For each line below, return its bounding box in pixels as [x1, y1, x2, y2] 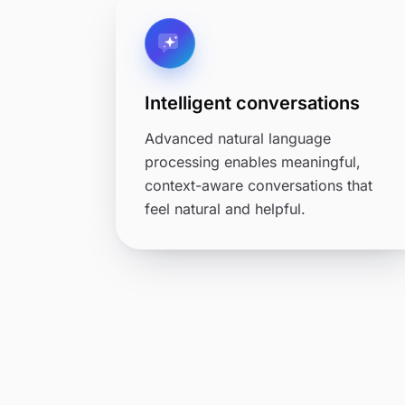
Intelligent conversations [145, 92, 360, 114]
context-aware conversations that [145, 176, 372, 194]
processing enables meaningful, [145, 153, 361, 171]
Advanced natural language [145, 129, 331, 147]
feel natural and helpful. [145, 200, 306, 218]
